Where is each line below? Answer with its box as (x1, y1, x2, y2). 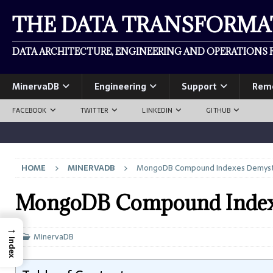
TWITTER (80, 105, 109, 116)
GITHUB (206, 105, 231, 116)
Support (182, 80, 217, 93)
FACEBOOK (12, 105, 47, 116)
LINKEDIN (142, 105, 173, 116)
